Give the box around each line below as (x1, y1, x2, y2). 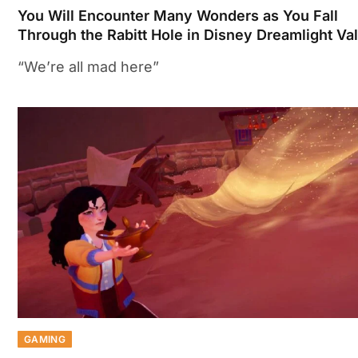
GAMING (24, 333, 66, 346)
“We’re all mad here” (18, 58, 159, 75)
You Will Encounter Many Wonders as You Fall (18, 6, 338, 24)
